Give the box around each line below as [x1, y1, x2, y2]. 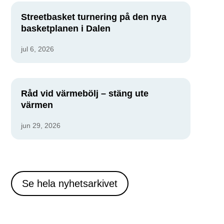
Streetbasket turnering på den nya [20, 11, 166, 22]
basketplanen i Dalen [20, 23, 110, 33]
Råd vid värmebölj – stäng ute [20, 88, 148, 98]
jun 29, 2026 [20, 121, 60, 129]
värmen [20, 99, 53, 110]
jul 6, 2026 [20, 44, 54, 53]
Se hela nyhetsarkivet [21, 177, 117, 189]
